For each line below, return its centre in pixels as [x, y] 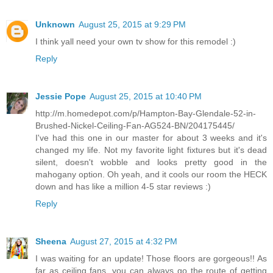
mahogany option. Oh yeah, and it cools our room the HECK [151, 175]
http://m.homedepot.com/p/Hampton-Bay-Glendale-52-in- [146, 114]
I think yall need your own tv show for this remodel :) [136, 42]
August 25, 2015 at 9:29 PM [132, 25]
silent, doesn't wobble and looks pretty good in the [151, 162]
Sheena [51, 242]
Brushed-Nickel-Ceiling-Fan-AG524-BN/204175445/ [135, 126]
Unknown [55, 25]
